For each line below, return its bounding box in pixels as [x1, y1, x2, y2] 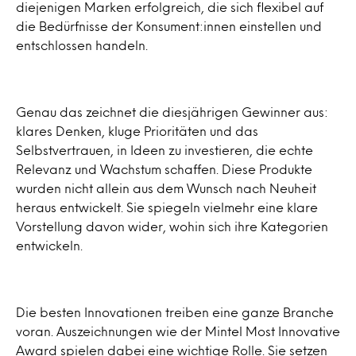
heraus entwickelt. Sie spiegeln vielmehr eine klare [16, 202, 318, 212]
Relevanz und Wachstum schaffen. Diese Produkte [16, 164, 312, 174]
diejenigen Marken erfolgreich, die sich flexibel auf [16, 2, 323, 12]
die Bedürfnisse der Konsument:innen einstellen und [16, 21, 322, 31]
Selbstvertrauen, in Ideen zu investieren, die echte [16, 145, 313, 155]
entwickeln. [16, 240, 83, 250]
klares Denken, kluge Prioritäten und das [16, 126, 258, 136]
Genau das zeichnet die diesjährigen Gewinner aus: [16, 106, 328, 117]
